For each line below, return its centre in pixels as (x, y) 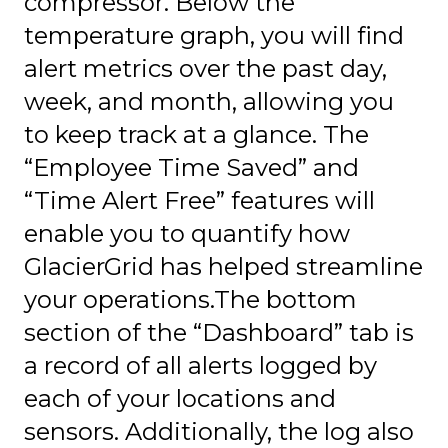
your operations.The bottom (190, 299)
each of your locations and (180, 398)
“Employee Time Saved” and (191, 167)
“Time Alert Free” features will (199, 200)
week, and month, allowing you (209, 101)
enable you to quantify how (187, 233)
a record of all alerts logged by (200, 365)
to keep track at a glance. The (196, 134)
